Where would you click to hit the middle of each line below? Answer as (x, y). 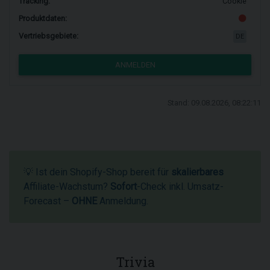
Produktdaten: (43, 19)
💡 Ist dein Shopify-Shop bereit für (97, 172)
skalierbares (197, 172)
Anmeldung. (123, 201)
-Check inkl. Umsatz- (180, 187)
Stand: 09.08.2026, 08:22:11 (214, 103)
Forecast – (48, 201)
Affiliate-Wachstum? (67, 187)
